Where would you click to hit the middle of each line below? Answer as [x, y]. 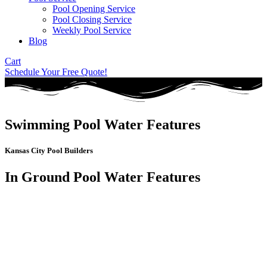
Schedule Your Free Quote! [56, 72]
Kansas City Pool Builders [49, 151]
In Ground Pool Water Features [103, 177]
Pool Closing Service [92, 19]
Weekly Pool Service [92, 30]
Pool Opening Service [94, 9]
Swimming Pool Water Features [103, 125]
